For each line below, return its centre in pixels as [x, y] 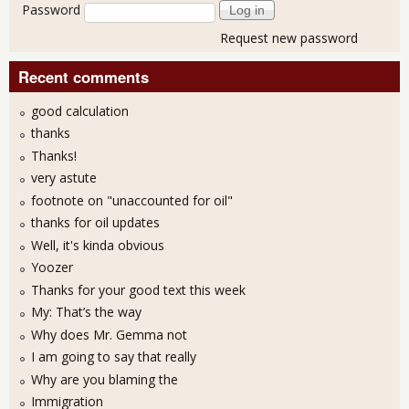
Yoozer [52, 267]
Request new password [289, 37]
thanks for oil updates [95, 223]
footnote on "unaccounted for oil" [132, 200]
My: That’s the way [86, 312]
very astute [64, 178]
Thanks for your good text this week [138, 289]
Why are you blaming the [105, 379]
